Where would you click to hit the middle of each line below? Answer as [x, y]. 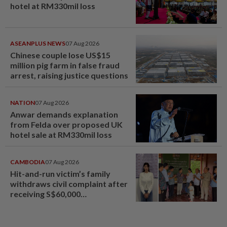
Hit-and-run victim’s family [60, 174]
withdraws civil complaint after [69, 184]
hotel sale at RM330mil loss [61, 135]
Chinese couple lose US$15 [60, 55]
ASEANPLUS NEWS [38, 44]
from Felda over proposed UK [66, 125]
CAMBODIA [28, 162]
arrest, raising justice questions [69, 75]
